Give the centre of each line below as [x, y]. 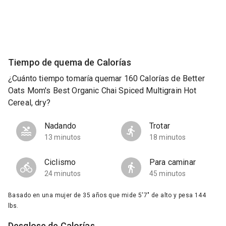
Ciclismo [60, 162]
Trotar [160, 126]
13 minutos [63, 137]
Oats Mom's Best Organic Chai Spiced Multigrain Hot [102, 91]
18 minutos [168, 137]
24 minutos [63, 174]
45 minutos [168, 174]
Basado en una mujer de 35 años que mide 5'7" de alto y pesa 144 [107, 195]
